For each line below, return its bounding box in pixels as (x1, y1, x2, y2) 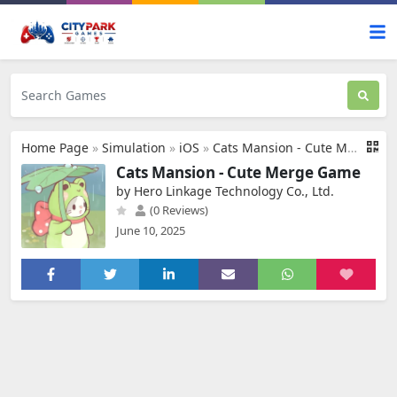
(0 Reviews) (147, 202, 208, 218)
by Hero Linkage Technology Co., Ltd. (116, 183, 334, 199)
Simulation (102, 139, 166, 156)
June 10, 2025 (116, 222, 185, 238)
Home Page (21, 139, 89, 156)
